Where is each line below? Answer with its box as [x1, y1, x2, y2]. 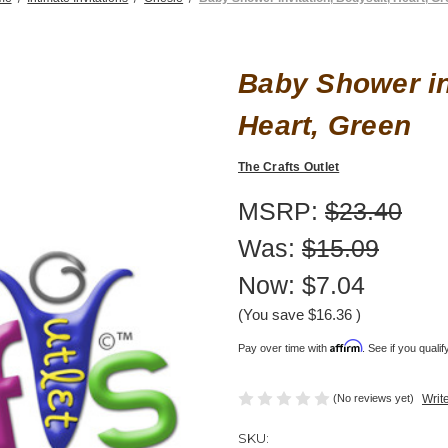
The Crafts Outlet [238, 159, 340, 174]
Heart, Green [238, 109, 411, 141]
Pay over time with [238, 341, 330, 354]
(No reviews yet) [333, 391, 414, 404]
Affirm [330, 338, 362, 353]
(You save [238, 305, 304, 323]
